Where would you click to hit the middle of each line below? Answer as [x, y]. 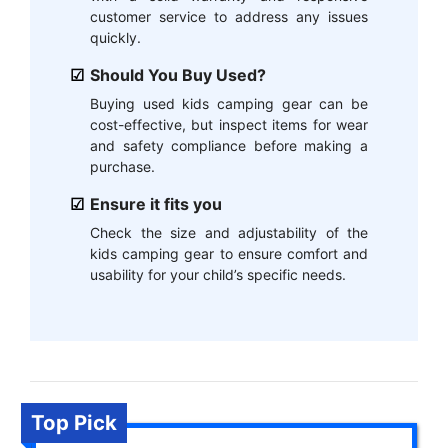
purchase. [122, 167]
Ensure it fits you [156, 204]
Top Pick [74, 422]
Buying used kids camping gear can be [229, 104]
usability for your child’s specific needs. [218, 275]
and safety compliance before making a [229, 146]
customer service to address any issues [229, 17]
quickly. [115, 38]
